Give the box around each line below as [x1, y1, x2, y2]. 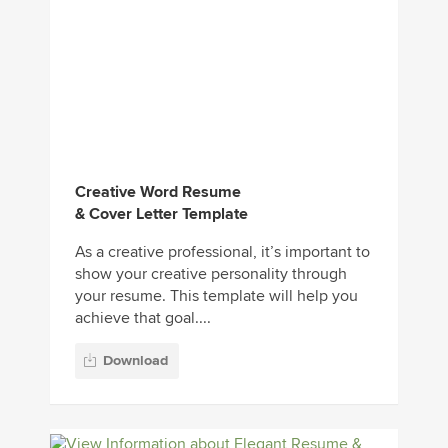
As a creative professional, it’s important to [75, 241, 370, 262]
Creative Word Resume [75, 181, 241, 202]
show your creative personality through [75, 263, 347, 284]
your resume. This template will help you [75, 285, 358, 306]
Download [103, 352, 168, 370]
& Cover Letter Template [75, 203, 248, 224]
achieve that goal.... [75, 307, 211, 328]
